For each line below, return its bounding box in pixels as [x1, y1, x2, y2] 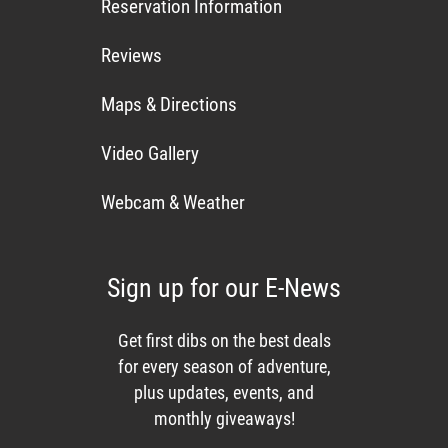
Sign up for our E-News [107, 273, 341, 304]
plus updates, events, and [134, 383, 314, 404]
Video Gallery [101, 141, 199, 165]
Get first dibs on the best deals [117, 331, 331, 352]
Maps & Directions [101, 92, 237, 116]
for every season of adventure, [117, 357, 331, 378]
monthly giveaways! [153, 409, 295, 430]
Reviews [101, 43, 162, 67]
